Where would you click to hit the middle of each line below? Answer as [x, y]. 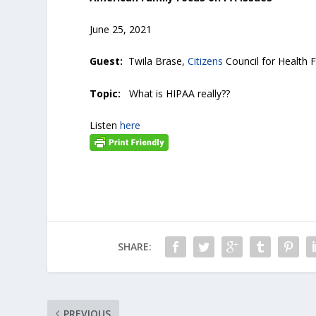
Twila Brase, [158, 61]
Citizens [206, 61]
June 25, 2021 [121, 29]
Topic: [110, 93]
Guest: [109, 61]
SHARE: [134, 247]
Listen [105, 126]
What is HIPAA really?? [180, 93]
